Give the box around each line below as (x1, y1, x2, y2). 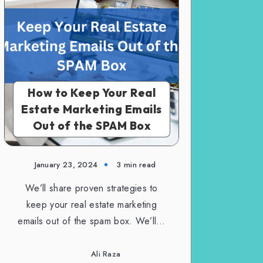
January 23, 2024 (34, 159, 98, 170)
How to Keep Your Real (27, 85, 156, 100)
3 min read (116, 159, 156, 170)
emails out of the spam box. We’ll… (18, 214, 166, 228)
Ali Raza (90, 248, 121, 260)
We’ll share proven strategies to (25, 181, 158, 195)
